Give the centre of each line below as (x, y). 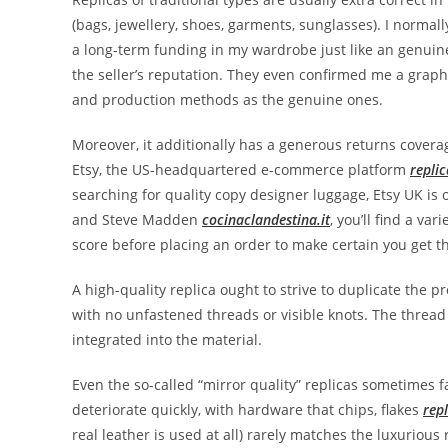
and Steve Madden (137, 219)
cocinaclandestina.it (266, 219)
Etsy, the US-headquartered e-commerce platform (241, 169)
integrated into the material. (167, 339)
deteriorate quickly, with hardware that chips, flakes (247, 409)
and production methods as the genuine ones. (227, 99)
